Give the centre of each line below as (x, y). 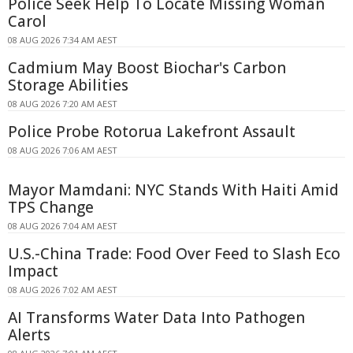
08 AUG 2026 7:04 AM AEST (63, 226)
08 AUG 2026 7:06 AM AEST (63, 150)
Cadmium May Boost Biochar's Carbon (147, 68)
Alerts (29, 335)
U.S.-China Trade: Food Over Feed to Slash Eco (174, 254)
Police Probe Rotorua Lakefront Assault (152, 132)
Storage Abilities (68, 85)
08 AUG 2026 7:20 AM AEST (63, 104)
